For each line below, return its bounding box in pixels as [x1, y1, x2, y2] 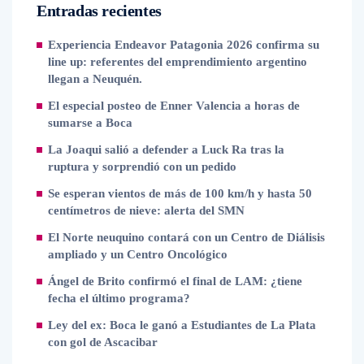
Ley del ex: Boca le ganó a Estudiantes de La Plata [48, 318, 316, 331]
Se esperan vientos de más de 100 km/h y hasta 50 [48, 187, 312, 200]
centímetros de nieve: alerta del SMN [48, 204, 245, 217]
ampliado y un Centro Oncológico [48, 248, 227, 261]
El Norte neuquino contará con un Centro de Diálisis [48, 231, 325, 244]
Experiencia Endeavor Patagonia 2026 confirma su [48, 38, 319, 51]
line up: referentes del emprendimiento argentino [48, 55, 307, 68]
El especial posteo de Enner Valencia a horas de [48, 99, 300, 112]
